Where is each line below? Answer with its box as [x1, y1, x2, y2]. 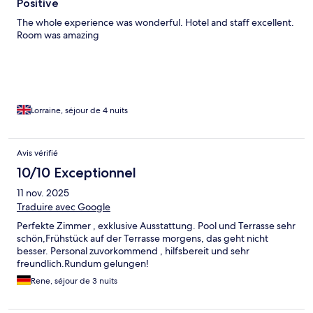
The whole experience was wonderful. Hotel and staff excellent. [17, 16, 294, 29]
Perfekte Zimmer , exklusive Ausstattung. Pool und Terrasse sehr [17, 219, 296, 233]
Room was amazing [17, 29, 99, 42]
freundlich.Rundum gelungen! [17, 257, 149, 270]
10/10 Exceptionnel [17, 164, 136, 182]
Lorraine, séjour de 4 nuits [31, 105, 128, 117]
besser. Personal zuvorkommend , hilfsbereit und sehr [17, 245, 249, 258]
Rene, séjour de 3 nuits [31, 275, 117, 287]
